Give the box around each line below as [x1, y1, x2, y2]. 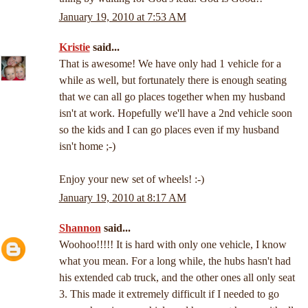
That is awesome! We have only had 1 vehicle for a [58, 58, 281, 70]
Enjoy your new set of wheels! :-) [58, 173, 204, 186]
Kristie [58, 41, 90, 54]
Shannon [58, 222, 101, 234]
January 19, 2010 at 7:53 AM [58, 11, 186, 23]
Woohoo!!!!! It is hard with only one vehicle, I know [58, 239, 287, 251]
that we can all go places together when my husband [58, 91, 285, 103]
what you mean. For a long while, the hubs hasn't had [58, 255, 291, 267]
